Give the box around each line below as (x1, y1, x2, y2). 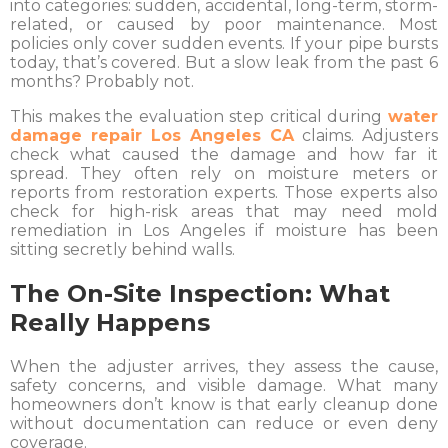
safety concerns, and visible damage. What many (10, 375, 438, 395)
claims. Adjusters (294, 125, 438, 145)
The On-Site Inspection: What (10, 278, 390, 308)
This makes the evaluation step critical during (10, 106, 388, 126)
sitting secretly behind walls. (10, 239, 235, 259)
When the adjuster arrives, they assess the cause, (10, 356, 438, 376)
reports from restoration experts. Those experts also (10, 182, 438, 202)
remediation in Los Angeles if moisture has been (10, 220, 438, 240)
